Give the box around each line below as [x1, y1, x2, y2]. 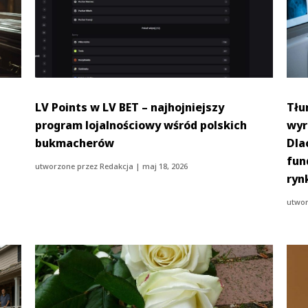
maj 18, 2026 [142, 160, 188, 171]
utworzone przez [35, 160, 100, 171]
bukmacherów [35, 135, 115, 151]
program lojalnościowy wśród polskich [35, 117, 247, 133]
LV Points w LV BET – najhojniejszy [35, 99, 225, 115]
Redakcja [100, 160, 134, 171]
